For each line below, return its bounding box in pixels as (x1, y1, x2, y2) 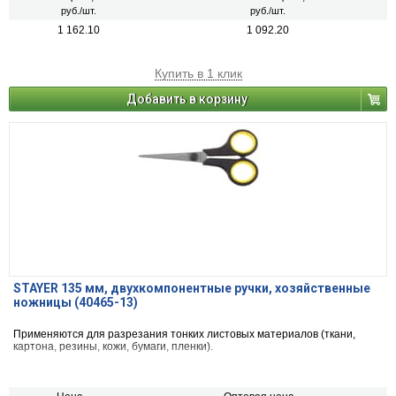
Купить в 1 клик (154, 66, 242, 81)
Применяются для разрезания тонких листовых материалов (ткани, (13, 328, 355, 341)
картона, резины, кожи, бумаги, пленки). (13, 340, 213, 354)
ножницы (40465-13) (13, 295, 138, 310)
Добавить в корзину (126, 92, 247, 107)
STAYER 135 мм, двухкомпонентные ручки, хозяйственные (13, 281, 370, 296)
